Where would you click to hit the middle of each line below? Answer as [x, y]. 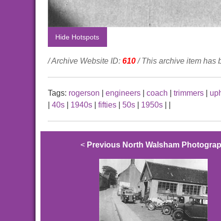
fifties [107, 105]
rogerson [84, 93]
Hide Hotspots [77, 37]
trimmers [189, 93]
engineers [123, 93]
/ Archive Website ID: [85, 61]
